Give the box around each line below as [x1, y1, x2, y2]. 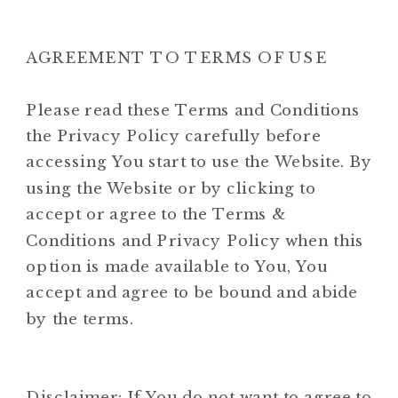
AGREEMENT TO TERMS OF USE [26, 48, 328, 68]
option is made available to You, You [26, 257, 329, 276]
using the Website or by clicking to [26, 179, 316, 198]
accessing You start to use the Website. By [26, 152, 372, 171]
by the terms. [26, 309, 134, 329]
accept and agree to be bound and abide [26, 283, 358, 302]
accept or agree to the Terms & [26, 204, 287, 224]
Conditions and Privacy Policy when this [26, 230, 364, 250]
